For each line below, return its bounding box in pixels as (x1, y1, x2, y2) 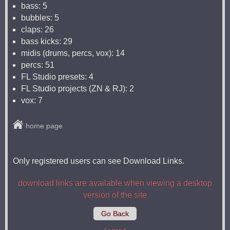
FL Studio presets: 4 (21, 72, 93, 81)
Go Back (101, 209, 129, 218)
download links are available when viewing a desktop (18, 179, 212, 187)
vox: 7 (21, 96, 43, 105)
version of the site (83, 190, 147, 199)
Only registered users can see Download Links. (13, 157, 184, 165)
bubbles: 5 (21, 13, 59, 22)
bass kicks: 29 (21, 37, 72, 46)
